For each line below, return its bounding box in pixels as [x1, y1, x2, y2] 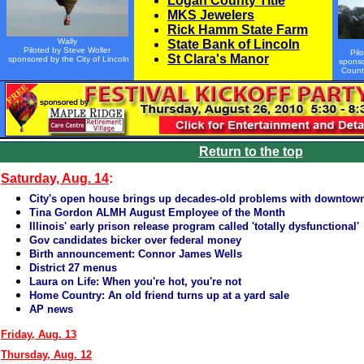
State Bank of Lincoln [167, 37, 300, 51]
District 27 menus [29, 262, 117, 274]
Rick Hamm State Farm [167, 23, 308, 37]
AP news [29, 303, 73, 315]
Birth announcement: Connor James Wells [29, 248, 242, 260]
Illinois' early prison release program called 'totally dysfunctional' [29, 220, 359, 232]
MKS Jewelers [167, 8, 254, 22]
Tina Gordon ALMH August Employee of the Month [29, 206, 285, 219]
